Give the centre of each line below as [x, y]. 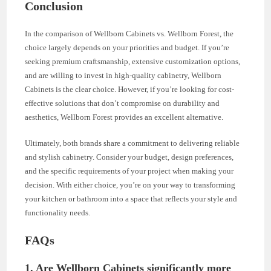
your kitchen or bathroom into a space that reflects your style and [131, 199]
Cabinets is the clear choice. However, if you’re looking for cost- [130, 90]
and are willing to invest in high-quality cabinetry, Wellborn [123, 76]
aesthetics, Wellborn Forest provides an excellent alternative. [124, 117]
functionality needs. [58, 213]
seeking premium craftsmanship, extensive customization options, [133, 62]
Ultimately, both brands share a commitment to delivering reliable [132, 143]
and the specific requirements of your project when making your [129, 171]
